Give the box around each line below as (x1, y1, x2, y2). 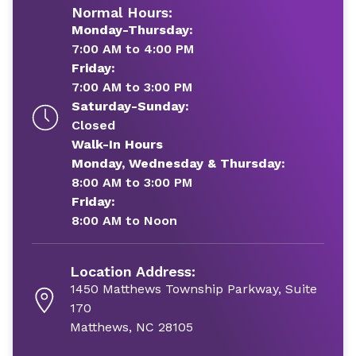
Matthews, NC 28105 (69, 319, 193, 335)
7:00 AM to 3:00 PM (72, 79, 192, 95)
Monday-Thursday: (72, 22, 193, 37)
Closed (72, 118, 115, 133)
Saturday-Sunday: (72, 99, 189, 114)
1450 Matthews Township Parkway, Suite (69, 281, 317, 296)
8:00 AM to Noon (72, 213, 177, 228)
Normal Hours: (72, 4, 172, 21)
